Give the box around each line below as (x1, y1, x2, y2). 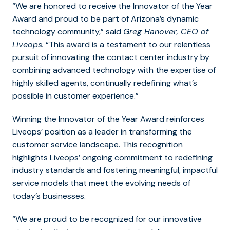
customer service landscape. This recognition (12, 139, 183, 150)
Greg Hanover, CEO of (123, 26, 208, 37)
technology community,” (12, 26, 106, 37)
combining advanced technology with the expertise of (12, 64, 216, 75)
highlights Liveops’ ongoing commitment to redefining (12, 151, 213, 163)
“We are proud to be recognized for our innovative (12, 213, 202, 224)
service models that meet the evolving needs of (12, 177, 190, 188)
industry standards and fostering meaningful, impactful (12, 164, 218, 176)
